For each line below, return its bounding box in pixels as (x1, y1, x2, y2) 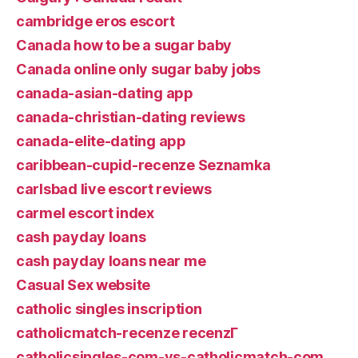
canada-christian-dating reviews (16, 109, 245, 125)
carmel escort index (16, 205, 154, 221)
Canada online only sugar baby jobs (16, 61, 261, 78)
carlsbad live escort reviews (16, 181, 212, 197)
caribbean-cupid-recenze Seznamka (16, 157, 271, 173)
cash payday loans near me (16, 253, 206, 269)
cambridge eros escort (16, 13, 175, 30)
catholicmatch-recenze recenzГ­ (16, 324, 239, 341)
